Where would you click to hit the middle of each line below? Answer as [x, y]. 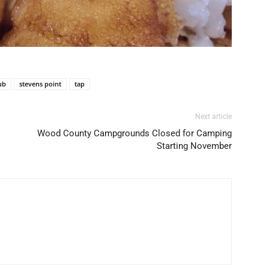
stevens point [40, 84]
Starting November [194, 146]
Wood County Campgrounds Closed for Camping [134, 134]
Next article [213, 117]
